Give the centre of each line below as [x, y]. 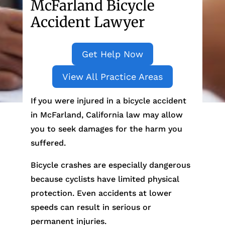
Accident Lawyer [88, 22]
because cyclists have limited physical [105, 179]
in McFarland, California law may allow [106, 115]
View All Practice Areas [112, 77]
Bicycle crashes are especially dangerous [110, 165]
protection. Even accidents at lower [101, 193]
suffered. [48, 143]
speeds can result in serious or [91, 207]
